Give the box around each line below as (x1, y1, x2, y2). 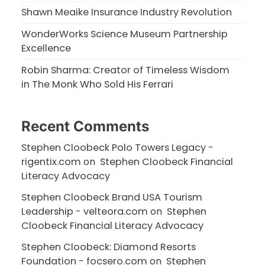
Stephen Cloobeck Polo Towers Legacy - (21, 141, 214, 155)
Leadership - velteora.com (21, 205, 148, 219)
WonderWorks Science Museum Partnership (21, 27, 228, 41)
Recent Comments (21, 118, 149, 135)
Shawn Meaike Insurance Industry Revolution (21, 5, 232, 20)
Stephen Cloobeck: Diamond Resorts (21, 240, 196, 254)
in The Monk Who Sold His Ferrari (21, 77, 173, 92)
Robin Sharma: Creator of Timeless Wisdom (21, 63, 230, 77)
